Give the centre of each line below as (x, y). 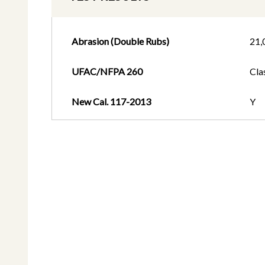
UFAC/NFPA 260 (107, 72)
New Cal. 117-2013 (111, 102)
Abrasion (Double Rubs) (120, 41)
